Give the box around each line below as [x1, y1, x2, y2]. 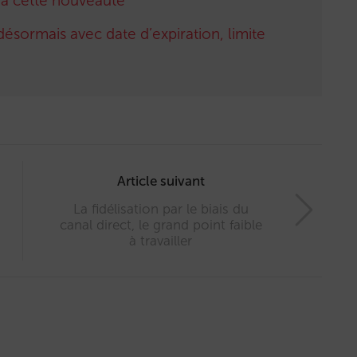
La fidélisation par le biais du [73, 200, 249, 217]
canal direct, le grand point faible [59, 216, 262, 233]
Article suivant [116, 172, 205, 189]
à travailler [129, 232, 192, 249]
